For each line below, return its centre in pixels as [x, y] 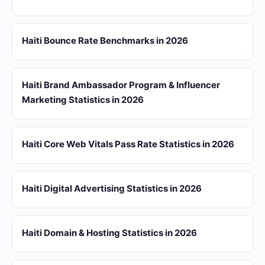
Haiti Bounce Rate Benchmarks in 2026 [105, 41]
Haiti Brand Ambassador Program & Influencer [121, 85]
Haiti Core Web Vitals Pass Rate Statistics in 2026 [128, 144]
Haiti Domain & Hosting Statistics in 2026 [109, 233]
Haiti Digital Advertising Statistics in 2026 [112, 188]
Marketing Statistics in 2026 [83, 100]
